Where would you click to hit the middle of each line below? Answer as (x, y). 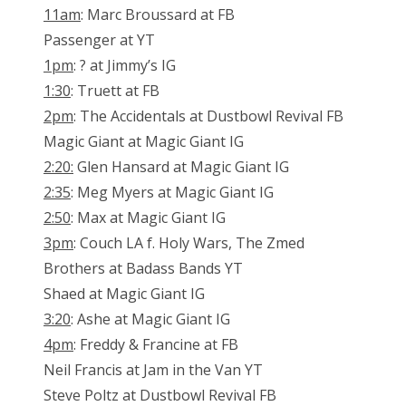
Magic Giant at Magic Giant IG (144, 142)
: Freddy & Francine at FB (156, 345)
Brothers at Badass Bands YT (143, 269)
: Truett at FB (115, 91)
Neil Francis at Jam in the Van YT (153, 370)
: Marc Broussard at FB (158, 15)
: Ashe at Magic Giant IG (150, 319)
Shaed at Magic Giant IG (124, 294)
